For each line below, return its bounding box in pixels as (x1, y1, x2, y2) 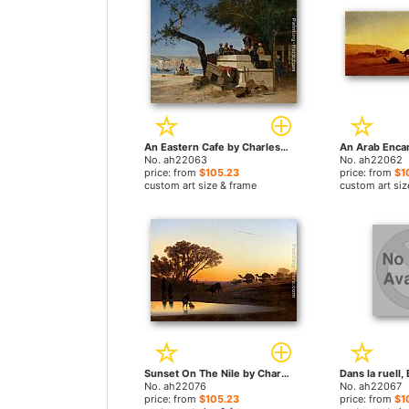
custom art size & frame (144, 179, 257, 192)
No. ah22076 (144, 380, 206, 393)
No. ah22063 (144, 153, 207, 166)
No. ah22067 (339, 380, 402, 393)
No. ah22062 (339, 153, 403, 166)
